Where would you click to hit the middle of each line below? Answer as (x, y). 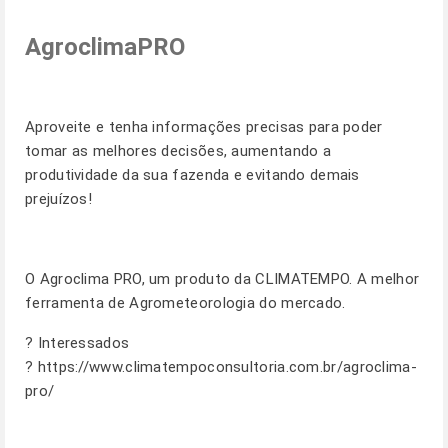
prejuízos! (58, 199)
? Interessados (77, 343)
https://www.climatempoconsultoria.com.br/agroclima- (227, 367)
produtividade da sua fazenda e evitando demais (192, 175)
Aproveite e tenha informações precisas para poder (204, 127)
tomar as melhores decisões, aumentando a (178, 151)
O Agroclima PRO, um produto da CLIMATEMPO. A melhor (222, 279)
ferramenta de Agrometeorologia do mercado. (190, 303)
